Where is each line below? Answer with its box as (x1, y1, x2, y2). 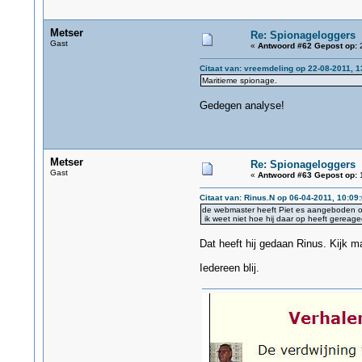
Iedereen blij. (199, 262, 259, 274)
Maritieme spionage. (201, 76, 277, 85)
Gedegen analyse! (199, 99, 284, 112)
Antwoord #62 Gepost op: (257, 41, 357, 50)
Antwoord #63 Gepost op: (257, 170, 357, 179)
